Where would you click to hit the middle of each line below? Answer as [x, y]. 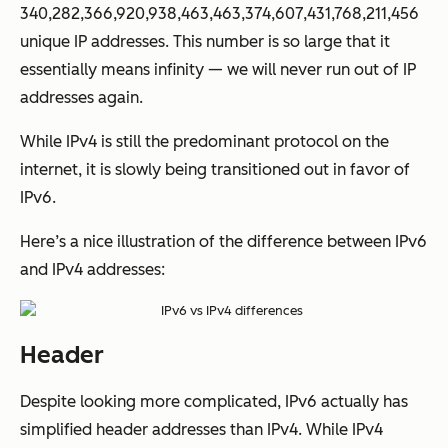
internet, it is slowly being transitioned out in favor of [215, 170]
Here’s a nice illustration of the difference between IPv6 [223, 242]
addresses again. [81, 98]
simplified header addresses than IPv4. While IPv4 [201, 430]
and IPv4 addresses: [92, 270]
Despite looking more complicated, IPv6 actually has [214, 402]
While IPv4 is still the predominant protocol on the [204, 142]
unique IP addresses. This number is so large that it [205, 42]
